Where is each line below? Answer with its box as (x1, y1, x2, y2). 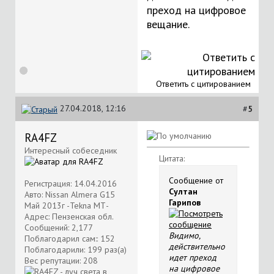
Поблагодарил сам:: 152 (24, 233, 115, 244)
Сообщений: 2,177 (24, 222, 93, 233)
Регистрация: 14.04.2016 (24, 178, 117, 189)
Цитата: (159, 153, 185, 164)
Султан (169, 186, 198, 197)
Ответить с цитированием (156, 78, 251, 89)
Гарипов (169, 197, 201, 208)
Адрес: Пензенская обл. (24, 211, 114, 222)
